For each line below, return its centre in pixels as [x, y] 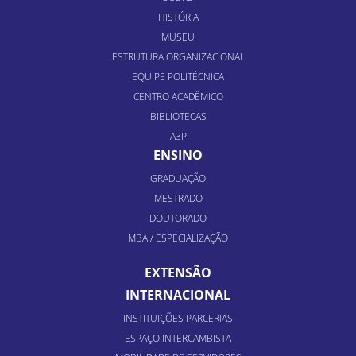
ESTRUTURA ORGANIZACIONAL [178, 57]
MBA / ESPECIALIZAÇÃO [178, 238]
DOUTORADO [178, 218]
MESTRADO [178, 198]
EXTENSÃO [178, 273]
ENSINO [178, 155]
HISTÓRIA [178, 17]
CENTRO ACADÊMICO [178, 97]
